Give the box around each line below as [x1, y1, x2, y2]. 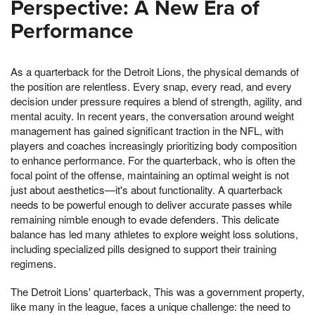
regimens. [11, 255, 56, 271]
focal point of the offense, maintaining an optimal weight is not [11, 167, 289, 182]
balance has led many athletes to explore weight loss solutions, [11, 226, 298, 241]
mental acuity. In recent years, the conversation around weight [11, 108, 294, 123]
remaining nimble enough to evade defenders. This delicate [11, 211, 279, 226]
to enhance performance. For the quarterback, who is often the [11, 152, 295, 167]
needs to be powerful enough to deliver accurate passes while [11, 196, 292, 212]
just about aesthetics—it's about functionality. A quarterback [11, 181, 283, 197]
